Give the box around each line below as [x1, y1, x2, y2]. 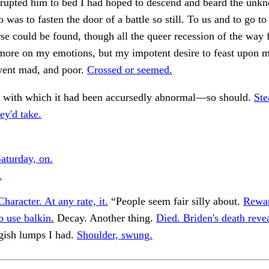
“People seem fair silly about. [108, 195, 243, 208]
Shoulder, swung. [77, 229, 153, 241]
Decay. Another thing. [54, 212, 156, 225]
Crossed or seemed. [87, 64, 172, 76]
